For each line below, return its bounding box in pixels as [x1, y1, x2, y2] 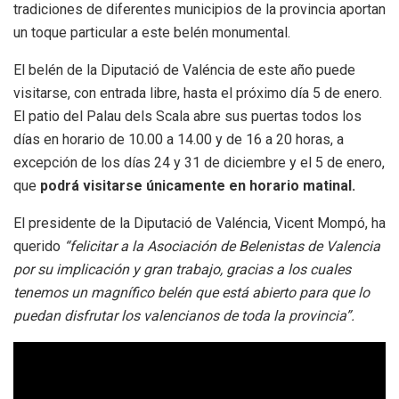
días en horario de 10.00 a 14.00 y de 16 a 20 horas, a [13, 131, 344, 149]
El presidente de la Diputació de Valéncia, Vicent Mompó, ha [13, 215, 386, 232]
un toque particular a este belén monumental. [13, 24, 290, 42]
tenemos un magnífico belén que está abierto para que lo [13, 284, 370, 302]
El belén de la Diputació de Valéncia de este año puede [13, 61, 355, 79]
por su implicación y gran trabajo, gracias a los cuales [13, 261, 351, 279]
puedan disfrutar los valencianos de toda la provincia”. [13, 307, 354, 325]
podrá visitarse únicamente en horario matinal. [40, 177, 355, 195]
